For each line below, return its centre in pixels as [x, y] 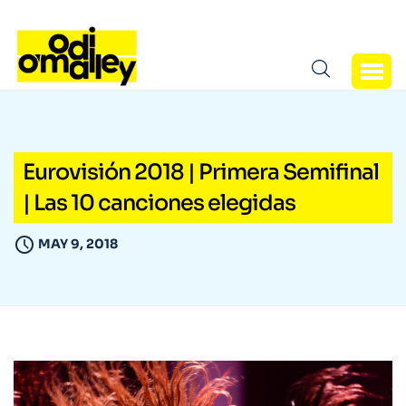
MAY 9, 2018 [78, 244]
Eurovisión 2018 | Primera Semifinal [201, 173]
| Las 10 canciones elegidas [159, 203]
